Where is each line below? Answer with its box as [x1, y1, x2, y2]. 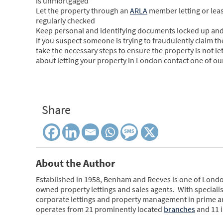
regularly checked [36, 15, 95, 25]
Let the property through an [36, 5, 130, 15]
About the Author [36, 156, 115, 170]
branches [164, 204, 195, 214]
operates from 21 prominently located [36, 204, 164, 214]
